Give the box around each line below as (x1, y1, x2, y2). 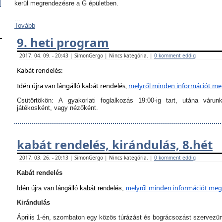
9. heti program (17, 34, 109, 51)
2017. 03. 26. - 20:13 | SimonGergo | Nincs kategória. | (19, 154, 154, 161)
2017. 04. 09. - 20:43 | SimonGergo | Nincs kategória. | (19, 52, 154, 59)
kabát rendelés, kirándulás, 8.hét (17, 136, 213, 153)
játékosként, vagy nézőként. (17, 104, 98, 111)
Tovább (14, 22, 35, 29)
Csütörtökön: (17, 97, 58, 104)
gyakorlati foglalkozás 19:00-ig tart (63, 97, 175, 104)
